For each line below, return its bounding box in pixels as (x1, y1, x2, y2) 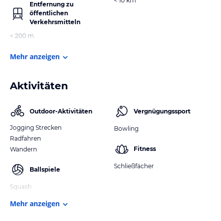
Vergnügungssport (134, 107, 190, 115)
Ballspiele (30, 165, 60, 173)
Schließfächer (114, 162, 154, 170)
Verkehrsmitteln (30, 18, 80, 26)
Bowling (114, 124, 139, 132)
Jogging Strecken (10, 123, 62, 131)
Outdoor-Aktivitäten (30, 107, 92, 115)
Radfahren (10, 134, 41, 142)
